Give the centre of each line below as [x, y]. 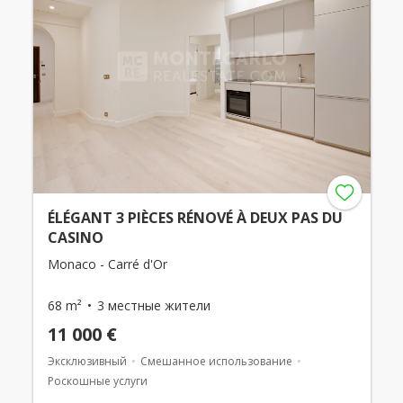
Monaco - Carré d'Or [107, 264]
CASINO [75, 237]
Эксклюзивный [87, 361]
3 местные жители [153, 305]
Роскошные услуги [97, 381]
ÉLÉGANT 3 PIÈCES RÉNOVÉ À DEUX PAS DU [195, 217]
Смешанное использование [216, 361]
